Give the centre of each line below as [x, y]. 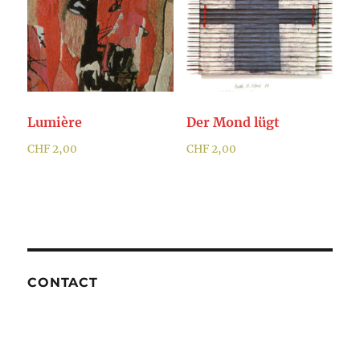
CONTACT [63, 282]
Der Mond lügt [233, 123]
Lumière [55, 123]
